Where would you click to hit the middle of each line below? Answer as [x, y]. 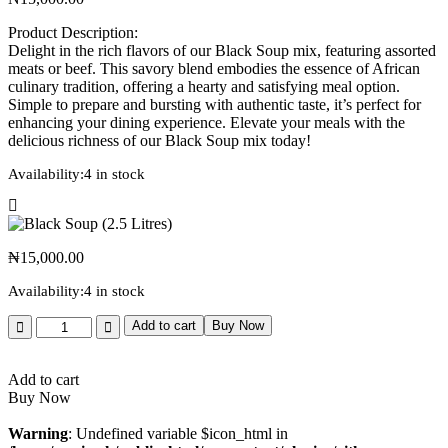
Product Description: [73, 32]
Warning [38, 434]
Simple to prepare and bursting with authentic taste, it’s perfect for [214, 104]
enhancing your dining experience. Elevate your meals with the [206, 122]
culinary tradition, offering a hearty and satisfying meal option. [204, 86]
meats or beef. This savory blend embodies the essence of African [214, 68]
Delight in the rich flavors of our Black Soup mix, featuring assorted [222, 50]
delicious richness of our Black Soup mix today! [159, 140]
